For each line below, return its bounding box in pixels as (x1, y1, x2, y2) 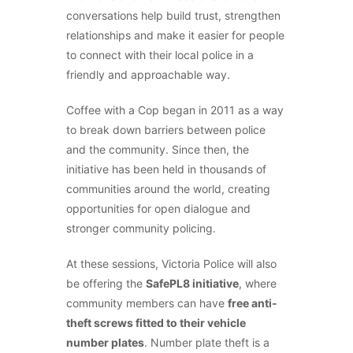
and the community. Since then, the (66, 143, 249, 156)
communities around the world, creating (66, 182, 270, 195)
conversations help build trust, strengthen (66, 9, 281, 22)
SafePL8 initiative (146, 277, 239, 290)
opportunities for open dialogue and (66, 202, 251, 215)
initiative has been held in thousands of (66, 162, 266, 176)
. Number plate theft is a (144, 336, 269, 349)
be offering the (66, 277, 146, 290)
